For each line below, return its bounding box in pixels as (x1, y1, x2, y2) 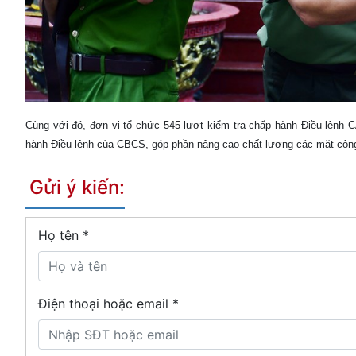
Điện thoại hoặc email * (38, 295, 179, 311)
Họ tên (38, 226, 83, 243)
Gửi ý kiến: (29, 175, 125, 199)
